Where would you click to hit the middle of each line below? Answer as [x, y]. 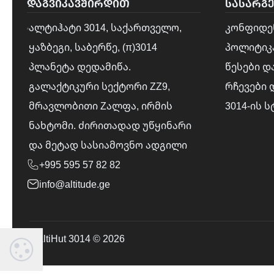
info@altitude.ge [75, 184]
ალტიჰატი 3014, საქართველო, [106, 28]
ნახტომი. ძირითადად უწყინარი [110, 125]
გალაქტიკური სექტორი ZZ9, [100, 86]
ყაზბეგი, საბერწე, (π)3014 [93, 47]
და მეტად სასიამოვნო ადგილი [108, 145]
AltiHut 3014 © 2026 [81, 239]
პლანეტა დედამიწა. [80, 67]
